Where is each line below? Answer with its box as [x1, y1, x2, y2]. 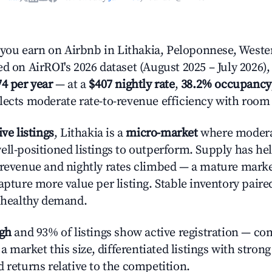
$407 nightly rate [89, 77, 175, 92]
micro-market [126, 126, 198, 141]
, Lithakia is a [53, 126, 126, 141]
